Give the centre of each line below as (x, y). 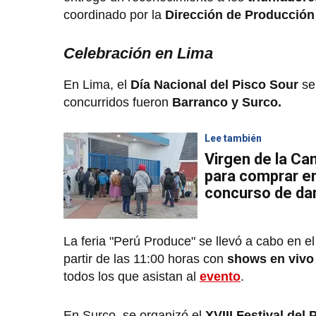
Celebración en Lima (140, 53)
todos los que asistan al (132, 276)
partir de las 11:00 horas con (144, 259)
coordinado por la (114, 14)
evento (220, 276)
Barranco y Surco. (229, 102)
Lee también (233, 138)
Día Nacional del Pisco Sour (214, 84)
